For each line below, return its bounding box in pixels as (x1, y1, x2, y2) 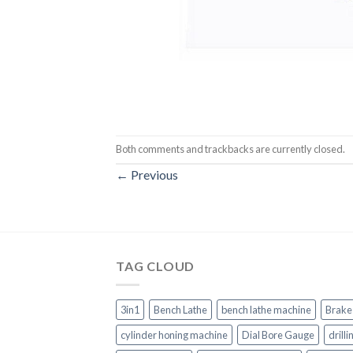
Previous (128, 166, 178, 182)
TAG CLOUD (116, 258, 195, 273)
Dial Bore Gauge (242, 329, 314, 342)
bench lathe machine (221, 303, 311, 317)
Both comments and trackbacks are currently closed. (116, 142, 345, 155)
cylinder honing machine (121, 329, 228, 342)
